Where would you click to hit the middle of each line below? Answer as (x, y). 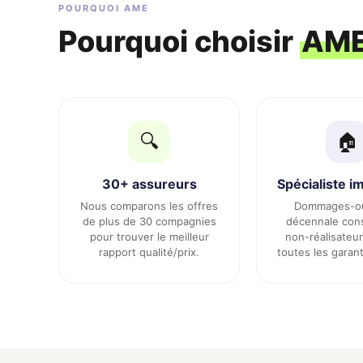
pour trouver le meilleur (149, 237)
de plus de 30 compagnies (149, 221)
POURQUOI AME (104, 8)
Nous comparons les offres (149, 206)
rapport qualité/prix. (149, 252)
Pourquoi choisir (179, 41)
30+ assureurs (149, 184)
